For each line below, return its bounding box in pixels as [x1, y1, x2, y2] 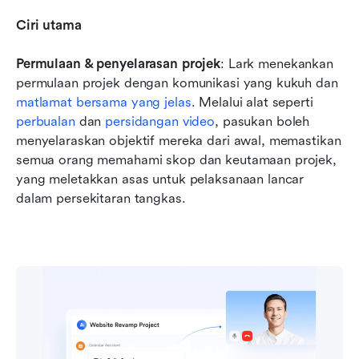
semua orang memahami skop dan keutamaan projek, [16, 151, 337, 167]
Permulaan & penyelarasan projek [16, 55, 221, 71]
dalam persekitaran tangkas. [16, 190, 186, 206]
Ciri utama [16, 17, 82, 33]
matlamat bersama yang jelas [16, 94, 192, 110]
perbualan [16, 113, 75, 129]
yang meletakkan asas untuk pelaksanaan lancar [16, 171, 305, 187]
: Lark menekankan [220, 55, 333, 71]
